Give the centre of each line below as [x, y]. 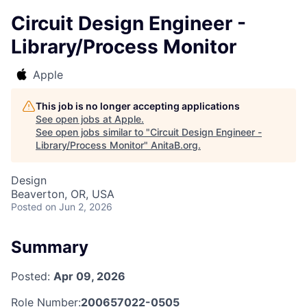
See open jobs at [75, 119]
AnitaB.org [174, 145]
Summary [50, 247]
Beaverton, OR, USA [63, 194]
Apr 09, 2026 [89, 276]
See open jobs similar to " [93, 132]
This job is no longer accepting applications [138, 106]
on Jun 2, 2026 [79, 207]
